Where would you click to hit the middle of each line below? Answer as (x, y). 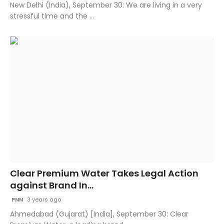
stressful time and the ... (52, 16)
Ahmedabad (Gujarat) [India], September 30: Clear (99, 214)
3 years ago (43, 200)
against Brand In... (52, 185)
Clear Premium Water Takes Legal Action (104, 173)
